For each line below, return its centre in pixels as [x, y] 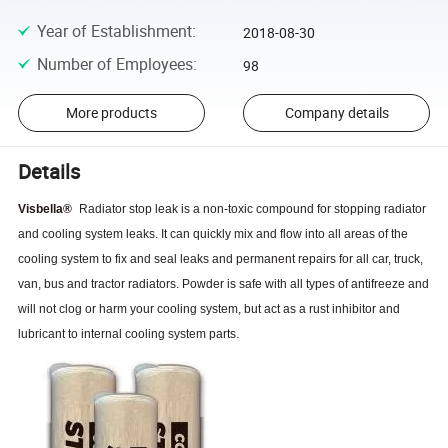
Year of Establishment [114, 31]
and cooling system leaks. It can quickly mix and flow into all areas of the [213, 234]
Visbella [41, 209]
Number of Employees [114, 63]
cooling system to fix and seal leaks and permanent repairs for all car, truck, [221, 259]
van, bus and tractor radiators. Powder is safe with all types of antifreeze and [224, 284]
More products [111, 113]
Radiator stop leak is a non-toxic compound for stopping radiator [252, 209]
